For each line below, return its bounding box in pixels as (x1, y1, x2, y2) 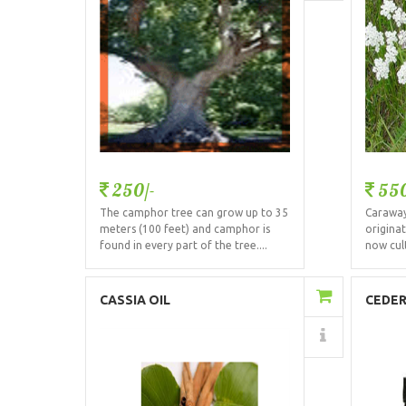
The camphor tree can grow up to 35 (100, 207, 289, 219)
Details (208, 329, 255, 344)
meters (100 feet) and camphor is (100, 223, 271, 236)
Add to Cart (187, 289, 264, 304)
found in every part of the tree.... (100, 239, 268, 252)
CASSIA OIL (100, 292, 171, 307)
